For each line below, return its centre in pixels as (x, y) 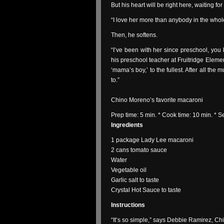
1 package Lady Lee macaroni (152, 140)
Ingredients (127, 125)
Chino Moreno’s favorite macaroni (157, 100)
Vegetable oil (129, 170)
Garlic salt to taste (135, 180)
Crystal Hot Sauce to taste (146, 190)
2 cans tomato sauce (139, 150)
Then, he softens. (134, 35)
